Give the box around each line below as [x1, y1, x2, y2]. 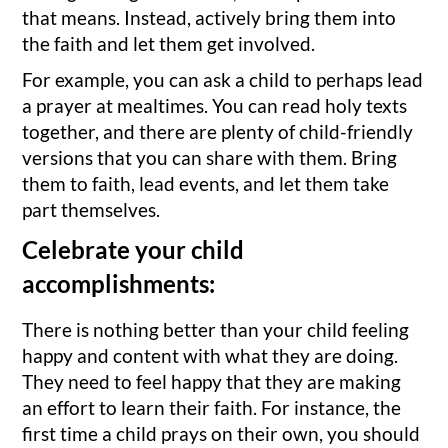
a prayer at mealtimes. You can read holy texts [22, 93, 408, 117]
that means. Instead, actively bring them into [22, 6, 397, 30]
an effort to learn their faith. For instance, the [22, 396, 402, 420]
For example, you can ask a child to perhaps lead [22, 67, 424, 91]
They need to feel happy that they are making [22, 370, 402, 394]
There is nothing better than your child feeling [22, 318, 410, 342]
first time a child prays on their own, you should [22, 422, 421, 446]
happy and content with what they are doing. [22, 344, 399, 368]
